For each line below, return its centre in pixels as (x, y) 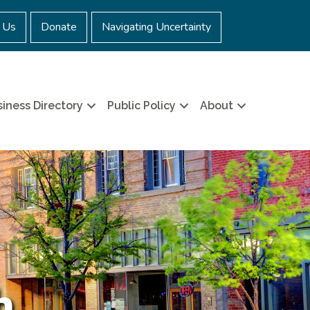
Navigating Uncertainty (156, 27)
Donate (59, 27)
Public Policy (142, 106)
